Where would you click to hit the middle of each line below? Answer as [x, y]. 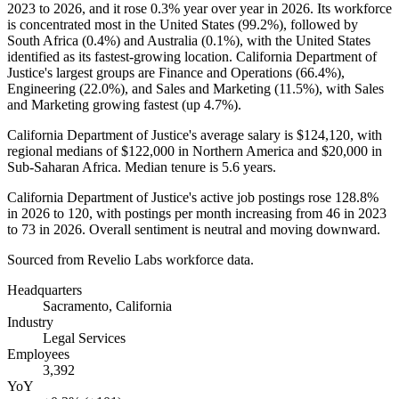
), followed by [318, 24]
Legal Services [84, 338]
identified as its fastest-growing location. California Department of [192, 56]
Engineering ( [45, 88]
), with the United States [303, 40]
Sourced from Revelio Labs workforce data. [130, 259]
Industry [30, 322]
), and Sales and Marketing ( [199, 88]
